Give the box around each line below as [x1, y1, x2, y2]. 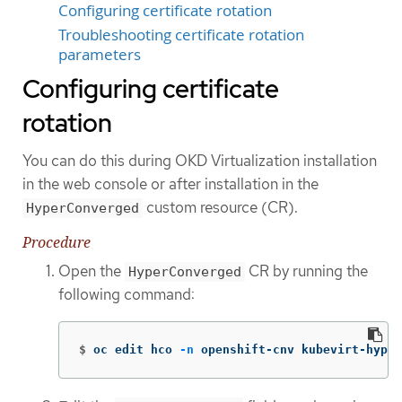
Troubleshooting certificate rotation [58, 25, 304, 46]
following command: [58, 284, 195, 305]
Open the [58, 261, 125, 282]
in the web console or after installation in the [22, 174, 319, 195]
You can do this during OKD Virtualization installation [22, 151, 377, 171]
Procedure [22, 232, 91, 253]
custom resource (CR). [143, 197, 298, 218]
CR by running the [245, 261, 368, 282]
